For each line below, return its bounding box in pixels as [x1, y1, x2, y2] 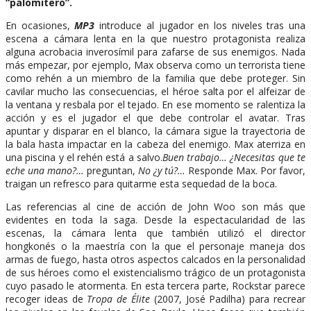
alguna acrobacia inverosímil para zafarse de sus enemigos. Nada [6, 45, 305, 59]
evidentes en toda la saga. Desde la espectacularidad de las [6, 213, 305, 227]
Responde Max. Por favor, [185, 164, 305, 178]
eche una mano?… [6, 164, 84, 178]
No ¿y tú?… [138, 164, 185, 178]
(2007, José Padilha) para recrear [150, 292, 306, 306]
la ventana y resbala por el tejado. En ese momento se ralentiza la [6, 98, 305, 112]
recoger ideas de [6, 292, 83, 306]
